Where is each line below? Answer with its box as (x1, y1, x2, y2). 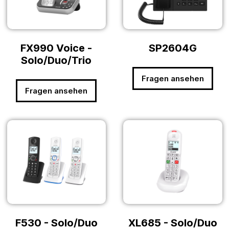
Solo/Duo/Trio (21, 54, 92, 67)
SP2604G (148, 42, 197, 55)
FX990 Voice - (20, 42, 93, 55)
